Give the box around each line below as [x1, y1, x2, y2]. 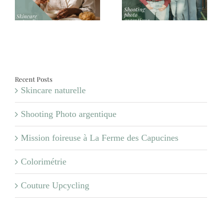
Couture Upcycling [21, 180, 89, 190]
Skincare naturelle [21, 85, 86, 95]
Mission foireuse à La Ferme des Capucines [21, 132, 178, 143]
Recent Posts [15, 74, 53, 83]
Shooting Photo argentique [21, 109, 116, 119]
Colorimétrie [21, 156, 66, 166]
